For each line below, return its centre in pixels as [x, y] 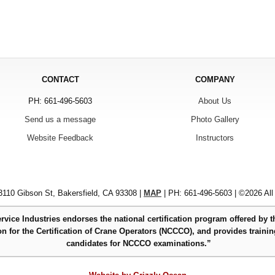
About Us [215, 101]
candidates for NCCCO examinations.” [139, 243]
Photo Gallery [215, 119]
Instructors [215, 137]
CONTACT [60, 79]
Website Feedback [60, 137]
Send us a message [60, 119]
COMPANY [215, 79]
